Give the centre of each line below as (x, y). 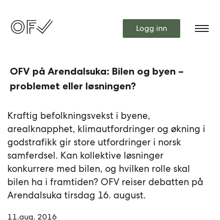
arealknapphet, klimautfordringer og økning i (107, 129)
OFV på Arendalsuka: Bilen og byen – (97, 71)
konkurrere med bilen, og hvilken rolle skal (99, 169)
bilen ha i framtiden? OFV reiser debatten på (106, 182)
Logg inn (151, 28)
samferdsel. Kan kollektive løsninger (86, 155)
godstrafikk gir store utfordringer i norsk (95, 142)
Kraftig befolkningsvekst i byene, (79, 116)
